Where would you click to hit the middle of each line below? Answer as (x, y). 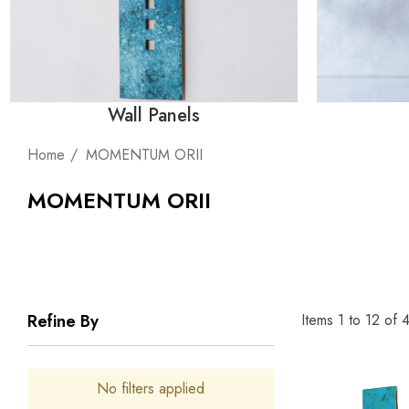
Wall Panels (153, 115)
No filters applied (151, 388)
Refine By (63, 321)
